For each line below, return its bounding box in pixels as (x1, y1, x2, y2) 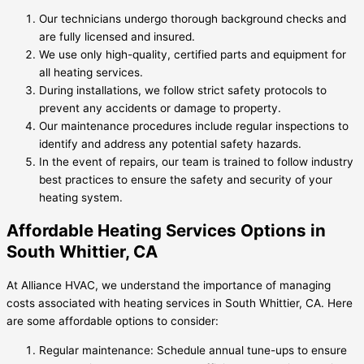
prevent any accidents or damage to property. (39, 102, 281, 115)
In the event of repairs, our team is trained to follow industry (39, 155, 353, 169)
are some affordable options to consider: (6, 314, 219, 328)
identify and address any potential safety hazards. (39, 137, 301, 151)
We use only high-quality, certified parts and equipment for (39, 48, 346, 62)
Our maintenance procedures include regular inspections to (39, 119, 349, 133)
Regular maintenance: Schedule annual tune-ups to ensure (39, 343, 347, 357)
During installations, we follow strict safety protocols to (39, 84, 327, 97)
